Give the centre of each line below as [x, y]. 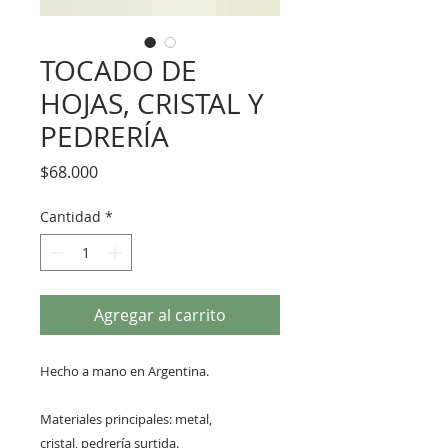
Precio [121, 170]
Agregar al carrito [160, 314]
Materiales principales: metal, [126, 418]
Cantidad [70, 216]
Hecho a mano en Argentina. [124, 370]
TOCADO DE [118, 70]
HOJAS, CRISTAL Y [152, 103]
